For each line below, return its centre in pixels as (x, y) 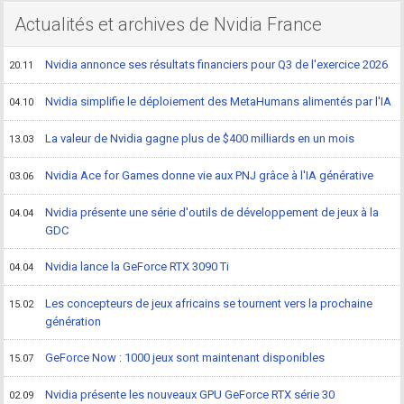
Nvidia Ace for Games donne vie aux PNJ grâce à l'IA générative (210, 175)
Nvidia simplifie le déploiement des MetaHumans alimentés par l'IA (219, 101)
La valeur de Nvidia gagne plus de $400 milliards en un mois (200, 138)
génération (73, 321)
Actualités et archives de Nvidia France (169, 24)
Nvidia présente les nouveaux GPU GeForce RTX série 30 (190, 395)
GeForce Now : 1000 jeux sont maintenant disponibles (185, 358)
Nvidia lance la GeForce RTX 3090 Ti (138, 266)
